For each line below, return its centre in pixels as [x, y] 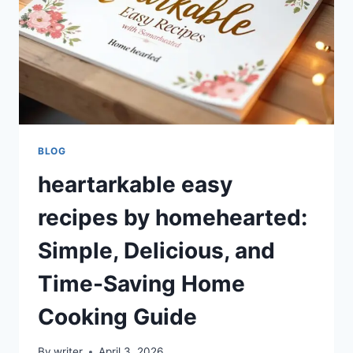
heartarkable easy [135, 184]
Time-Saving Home [141, 283]
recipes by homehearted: [173, 217]
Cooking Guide [117, 316]
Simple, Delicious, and [156, 250]
